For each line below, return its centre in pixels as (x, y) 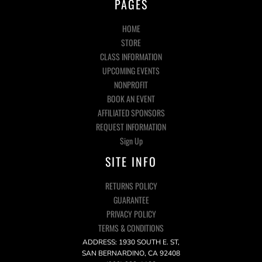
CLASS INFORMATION (131, 56)
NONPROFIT (131, 85)
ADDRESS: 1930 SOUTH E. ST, (131, 242)
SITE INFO (131, 161)
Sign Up (131, 141)
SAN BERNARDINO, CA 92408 (131, 253)
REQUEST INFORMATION (131, 127)
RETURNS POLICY (131, 186)
